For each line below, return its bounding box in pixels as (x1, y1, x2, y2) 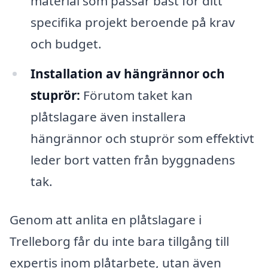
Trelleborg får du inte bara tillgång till (10, 232, 229, 249)
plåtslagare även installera (30, 108, 186, 125)
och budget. (30, 35, 102, 53)
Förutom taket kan (80, 86, 193, 103)
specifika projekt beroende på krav (30, 14, 235, 31)
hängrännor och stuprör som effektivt (30, 129, 254, 147)
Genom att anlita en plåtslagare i (10, 211, 202, 228)
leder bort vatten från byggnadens (30, 151, 235, 168)
